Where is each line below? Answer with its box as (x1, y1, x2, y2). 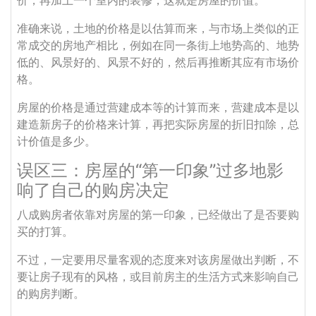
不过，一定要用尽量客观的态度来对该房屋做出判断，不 (17, 253, 299, 267)
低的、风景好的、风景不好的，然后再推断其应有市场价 (17, 55, 299, 69)
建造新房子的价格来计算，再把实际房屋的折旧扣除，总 (17, 117, 299, 131)
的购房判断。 (17, 286, 85, 300)
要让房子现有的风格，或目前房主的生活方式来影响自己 (17, 269, 299, 284)
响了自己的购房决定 (17, 180, 169, 200)
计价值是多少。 (17, 134, 96, 148)
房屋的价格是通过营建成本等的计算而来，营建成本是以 (17, 100, 299, 114)
